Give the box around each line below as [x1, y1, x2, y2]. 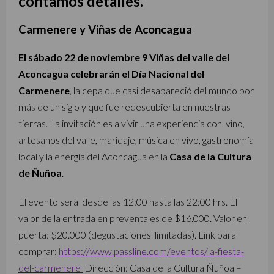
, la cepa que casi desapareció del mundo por [70, 84, 254, 97]
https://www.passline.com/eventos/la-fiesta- [59, 245, 244, 257]
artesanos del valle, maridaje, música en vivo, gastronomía [18, 134, 254, 146]
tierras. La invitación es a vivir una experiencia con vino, [18, 117, 245, 130]
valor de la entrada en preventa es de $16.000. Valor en [18, 212, 247, 224]
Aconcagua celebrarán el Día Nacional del [18, 68, 204, 80]
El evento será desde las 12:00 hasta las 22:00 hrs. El [18, 196, 237, 208]
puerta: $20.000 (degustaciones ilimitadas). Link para [18, 229, 236, 241]
